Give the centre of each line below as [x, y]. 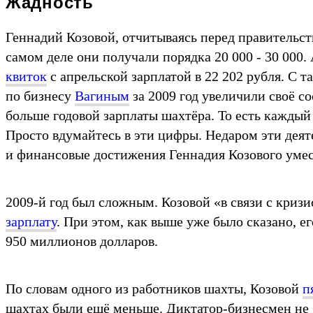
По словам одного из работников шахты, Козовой [154, 288]
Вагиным [102, 95]
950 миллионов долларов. [82, 241]
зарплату [31, 221]
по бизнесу [40, 95]
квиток [26, 76]
